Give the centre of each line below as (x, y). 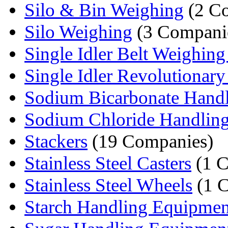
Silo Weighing (78, 32)
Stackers (56, 141)
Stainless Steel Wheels (108, 185)
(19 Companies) (150, 141)
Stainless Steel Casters (108, 163)
